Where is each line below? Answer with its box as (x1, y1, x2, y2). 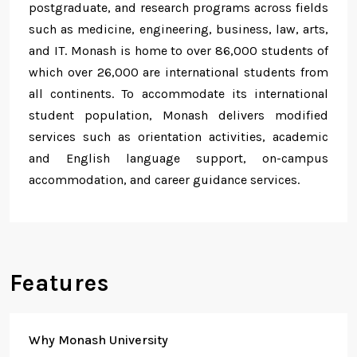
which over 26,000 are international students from (29, 65, 328, 80)
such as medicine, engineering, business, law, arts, (29, 22, 328, 37)
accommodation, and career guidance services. (29, 172, 300, 188)
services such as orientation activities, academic (29, 129, 328, 145)
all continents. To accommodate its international (29, 86, 328, 102)
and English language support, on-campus (29, 151, 328, 167)
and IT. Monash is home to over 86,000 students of (29, 43, 328, 59)
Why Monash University (29, 332, 168, 348)
